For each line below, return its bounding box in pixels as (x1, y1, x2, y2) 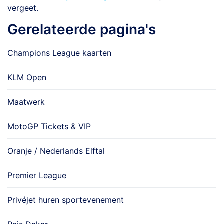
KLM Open (7, 72, 46, 82)
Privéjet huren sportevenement (7, 195, 124, 205)
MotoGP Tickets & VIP (7, 121, 91, 131)
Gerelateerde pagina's (7, 21, 156, 38)
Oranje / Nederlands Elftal (7, 146, 105, 156)
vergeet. (7, 3, 38, 13)
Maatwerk (7, 97, 45, 107)
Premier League (7, 170, 66, 180)
